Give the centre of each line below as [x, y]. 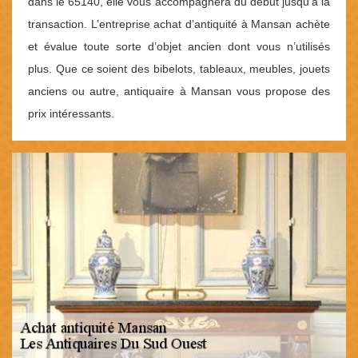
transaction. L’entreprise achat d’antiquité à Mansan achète [179, 24]
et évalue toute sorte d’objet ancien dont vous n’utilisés [179, 46]
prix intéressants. [71, 113]
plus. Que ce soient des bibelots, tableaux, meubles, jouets [179, 68]
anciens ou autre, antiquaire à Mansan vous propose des [179, 91]
